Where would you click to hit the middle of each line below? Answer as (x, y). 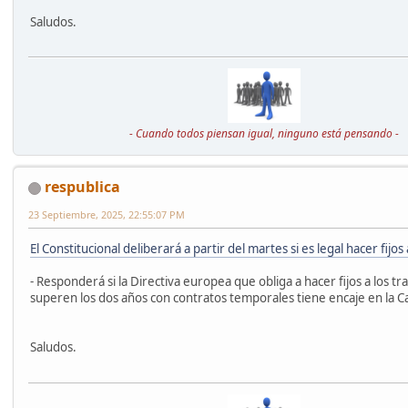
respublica (82, 186)
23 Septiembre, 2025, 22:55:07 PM (107, 214)
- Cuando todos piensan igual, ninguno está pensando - (264, 133)
